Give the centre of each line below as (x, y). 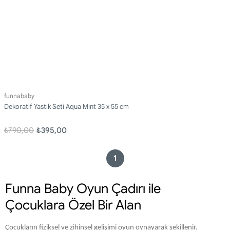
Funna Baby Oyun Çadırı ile (83, 188)
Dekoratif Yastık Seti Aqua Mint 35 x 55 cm (66, 107)
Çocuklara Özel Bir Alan (73, 205)
